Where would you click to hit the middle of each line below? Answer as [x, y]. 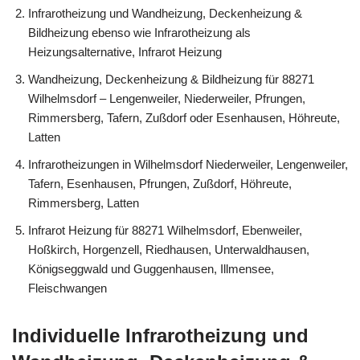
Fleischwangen [67, 288]
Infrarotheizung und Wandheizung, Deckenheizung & [165, 13]
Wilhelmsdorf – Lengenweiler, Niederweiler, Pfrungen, [167, 98]
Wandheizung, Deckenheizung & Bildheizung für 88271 [171, 79]
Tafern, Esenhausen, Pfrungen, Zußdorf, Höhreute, [160, 183]
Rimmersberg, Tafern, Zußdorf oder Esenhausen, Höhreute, [184, 117]
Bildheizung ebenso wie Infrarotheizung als [139, 32]
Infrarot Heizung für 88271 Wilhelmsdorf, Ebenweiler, [165, 230]
